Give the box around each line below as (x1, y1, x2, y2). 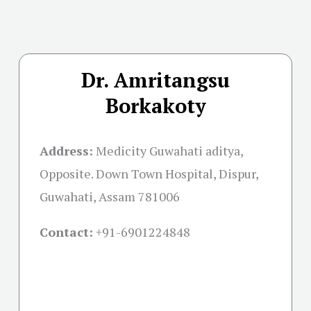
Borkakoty (105, 92, 206, 119)
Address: (40, 142, 93, 159)
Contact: (40, 223, 93, 240)
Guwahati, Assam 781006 (40, 187, 180, 205)
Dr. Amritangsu (81, 66, 230, 93)
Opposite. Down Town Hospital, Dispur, (40, 165, 258, 182)
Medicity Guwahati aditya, (96, 142, 243, 159)
